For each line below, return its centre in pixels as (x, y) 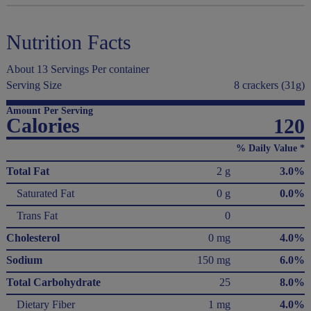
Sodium (24, 260)
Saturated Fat (45, 193)
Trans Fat (37, 216)
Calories (43, 125)
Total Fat (27, 171)
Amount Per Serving (49, 111)
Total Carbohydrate (53, 282)
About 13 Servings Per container (77, 69)
